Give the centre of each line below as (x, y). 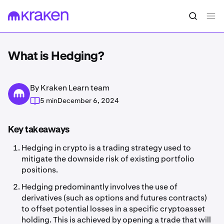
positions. (40, 170)
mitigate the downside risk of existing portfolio (108, 159)
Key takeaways (39, 130)
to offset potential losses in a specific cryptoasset (113, 209)
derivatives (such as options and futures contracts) (114, 198)
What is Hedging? (56, 56)
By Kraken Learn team (70, 88)
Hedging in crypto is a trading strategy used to (106, 148)
